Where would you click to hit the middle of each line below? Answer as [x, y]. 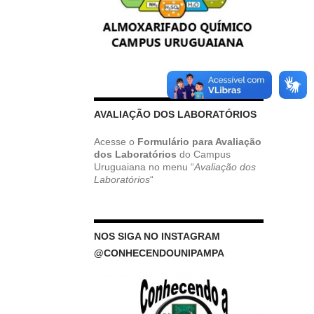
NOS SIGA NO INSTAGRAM [157, 236]
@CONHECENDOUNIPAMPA [159, 253]
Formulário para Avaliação [198, 141]
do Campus [203, 154]
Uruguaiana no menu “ [144, 166]
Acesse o [114, 141]
